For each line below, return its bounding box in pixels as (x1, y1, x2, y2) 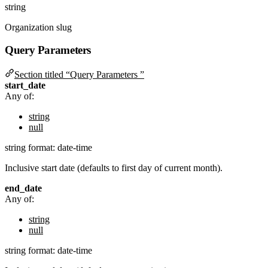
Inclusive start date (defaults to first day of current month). (5, 163, 223, 173)
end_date (5, 183, 42, 194)
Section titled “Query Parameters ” (14, 69, 144, 80)
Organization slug (5, 22, 72, 32)
